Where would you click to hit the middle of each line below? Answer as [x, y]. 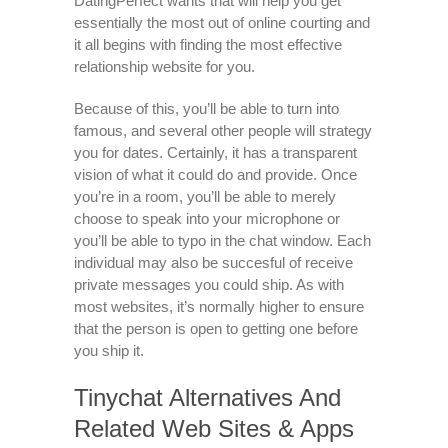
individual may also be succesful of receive [213, 262]
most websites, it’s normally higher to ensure [219, 306]
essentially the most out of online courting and [222, 22]
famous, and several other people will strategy [223, 130]
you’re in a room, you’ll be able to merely [205, 196]
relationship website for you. [164, 66]
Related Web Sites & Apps [214, 428]
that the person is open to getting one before [216, 328]
